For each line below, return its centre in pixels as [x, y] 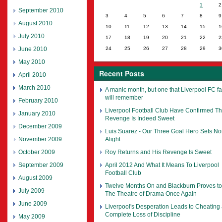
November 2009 [40, 139]
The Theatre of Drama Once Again [151, 194]
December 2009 [40, 127]
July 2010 [31, 36]
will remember [124, 98]
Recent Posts [122, 74]
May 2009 [32, 217]
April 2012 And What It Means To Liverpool [162, 165]
